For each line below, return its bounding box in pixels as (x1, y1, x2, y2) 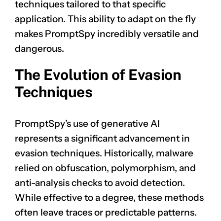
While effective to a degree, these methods (15, 192, 204, 204)
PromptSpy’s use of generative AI (15, 118, 160, 130)
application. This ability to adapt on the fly (15, 13, 196, 25)
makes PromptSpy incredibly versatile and (15, 28, 199, 39)
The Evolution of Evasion (15, 66, 182, 83)
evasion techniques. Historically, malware (15, 147, 193, 159)
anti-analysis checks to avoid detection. (15, 177, 185, 189)
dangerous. (15, 42, 64, 54)
